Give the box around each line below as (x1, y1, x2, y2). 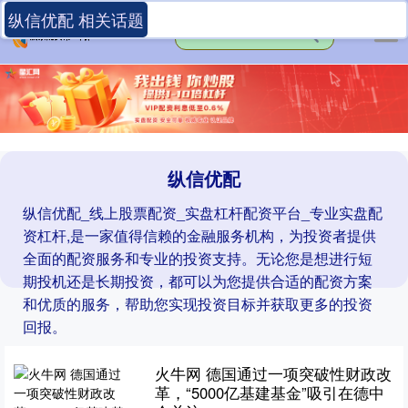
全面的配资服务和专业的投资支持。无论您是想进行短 (23, 248, 372, 270)
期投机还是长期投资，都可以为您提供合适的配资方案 (23, 270, 372, 292)
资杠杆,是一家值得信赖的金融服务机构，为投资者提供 (23, 225, 376, 247)
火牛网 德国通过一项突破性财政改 (154, 362, 392, 385)
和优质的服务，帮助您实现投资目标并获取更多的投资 (23, 293, 372, 315)
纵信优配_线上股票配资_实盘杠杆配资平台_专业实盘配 (23, 202, 382, 224)
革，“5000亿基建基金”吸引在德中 (154, 382, 384, 404)
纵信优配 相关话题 (8, 7, 144, 31)
